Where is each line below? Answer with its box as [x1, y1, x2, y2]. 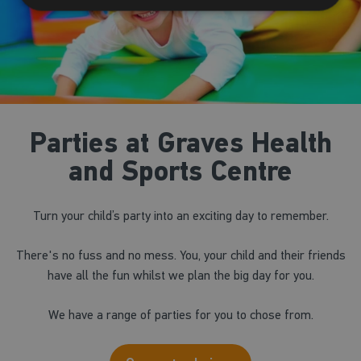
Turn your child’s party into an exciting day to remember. [32, 207, 329, 223]
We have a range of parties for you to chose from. [48, 306, 313, 322]
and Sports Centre [68, 153, 293, 189]
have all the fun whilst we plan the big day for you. [47, 267, 314, 283]
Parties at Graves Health [29, 125, 332, 161]
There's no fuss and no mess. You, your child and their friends [15, 247, 346, 263]
